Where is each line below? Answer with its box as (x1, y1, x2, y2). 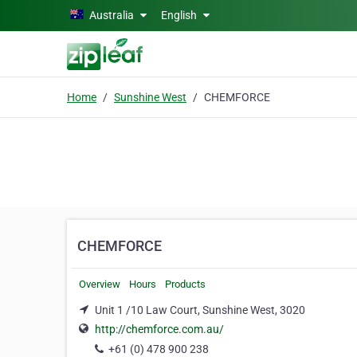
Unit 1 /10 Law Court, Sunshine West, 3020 (95, 304, 305, 316)
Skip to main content (6, 7, 110, 20)
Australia (89, 9, 134, 22)
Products (165, 278, 206, 290)
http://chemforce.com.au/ (95, 323, 224, 336)
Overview (79, 278, 120, 290)
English (161, 9, 199, 22)
